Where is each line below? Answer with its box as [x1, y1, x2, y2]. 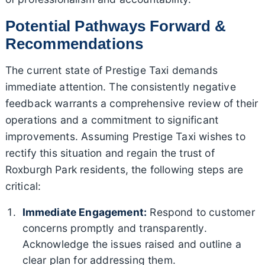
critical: [5, 179, 41, 192]
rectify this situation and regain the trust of [5, 146, 215, 159]
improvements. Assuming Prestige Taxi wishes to [5, 130, 245, 143]
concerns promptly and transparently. [22, 221, 207, 234]
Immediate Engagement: [22, 205, 147, 218]
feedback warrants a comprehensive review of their [5, 96, 258, 109]
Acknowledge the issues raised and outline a [22, 237, 242, 250]
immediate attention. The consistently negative [5, 80, 236, 93]
